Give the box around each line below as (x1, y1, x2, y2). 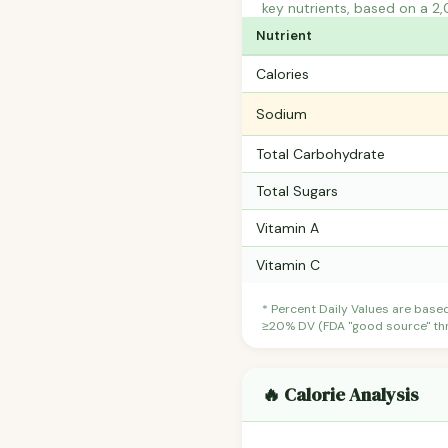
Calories (256, 65, 309, 84)
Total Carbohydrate (256, 145, 385, 164)
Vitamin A (256, 219, 319, 238)
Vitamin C (256, 256, 320, 275)
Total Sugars (256, 182, 338, 201)
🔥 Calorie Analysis (262, 382, 419, 408)
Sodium (256, 105, 307, 124)
